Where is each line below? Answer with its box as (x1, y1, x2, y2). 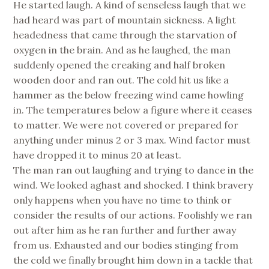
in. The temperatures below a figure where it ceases (13, 104, 253, 116)
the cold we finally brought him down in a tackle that (13, 254, 253, 267)
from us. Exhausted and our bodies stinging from (13, 239, 239, 252)
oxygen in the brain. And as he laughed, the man (13, 44, 231, 56)
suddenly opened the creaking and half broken (13, 59, 226, 71)
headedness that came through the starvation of (13, 29, 237, 41)
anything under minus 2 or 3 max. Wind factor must (13, 134, 251, 147)
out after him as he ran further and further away (13, 224, 237, 237)
